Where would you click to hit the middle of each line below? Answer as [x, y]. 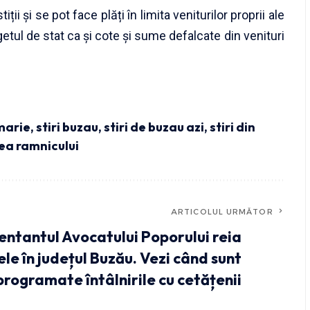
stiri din [233, 127]
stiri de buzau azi [154, 127]
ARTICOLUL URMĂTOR [222, 211]
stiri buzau [67, 127]
